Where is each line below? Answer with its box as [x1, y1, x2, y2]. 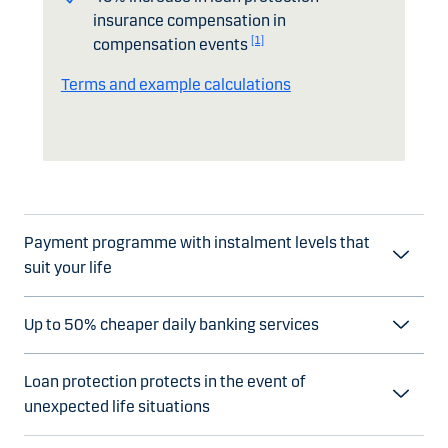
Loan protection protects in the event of [24, 372, 306, 392]
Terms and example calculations [60, 75, 291, 95]
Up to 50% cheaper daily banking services [24, 315, 319, 335]
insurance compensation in [92, 11, 286, 31]
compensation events [92, 35, 251, 55]
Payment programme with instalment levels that [24, 233, 370, 253]
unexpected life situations [24, 397, 210, 417]
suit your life [24, 258, 112, 278]
